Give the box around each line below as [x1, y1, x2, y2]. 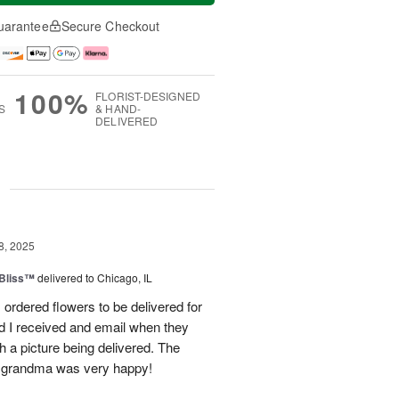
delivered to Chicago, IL [37, 270, 152, 286]
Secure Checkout [61, 17, 160, 35]
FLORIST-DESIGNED [95, 88, 200, 104]
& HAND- [95, 101, 141, 117]
